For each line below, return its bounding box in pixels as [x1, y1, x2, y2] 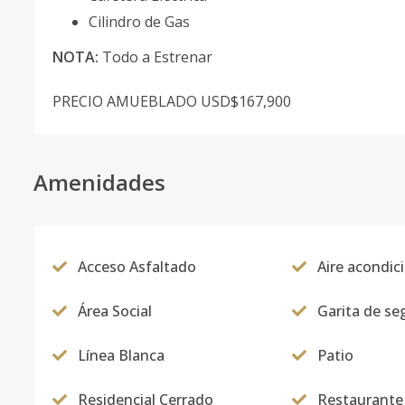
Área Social [78, 301, 152, 321]
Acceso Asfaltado [78, 257, 196, 277]
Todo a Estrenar [99, 47, 212, 67]
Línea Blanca [78, 345, 165, 365]
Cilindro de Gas [89, 12, 190, 32]
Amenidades [33, 167, 165, 197]
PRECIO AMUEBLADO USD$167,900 [52, 91, 291, 111]
